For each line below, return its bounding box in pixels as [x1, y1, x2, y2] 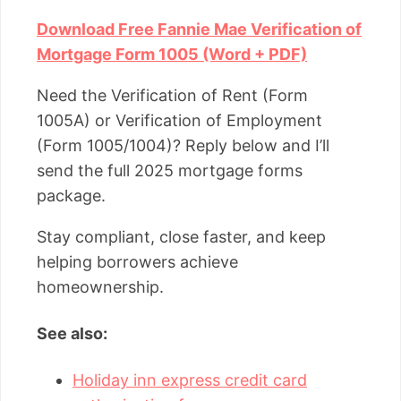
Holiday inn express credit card [73, 371, 307, 390]
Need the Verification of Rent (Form [37, 86, 308, 106]
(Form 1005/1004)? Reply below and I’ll [37, 136, 329, 156]
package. [37, 186, 106, 206]
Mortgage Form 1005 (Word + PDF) [37, 45, 307, 64]
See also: [37, 324, 107, 344]
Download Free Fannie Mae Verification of [37, 20, 362, 39]
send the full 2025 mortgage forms [37, 161, 303, 181]
